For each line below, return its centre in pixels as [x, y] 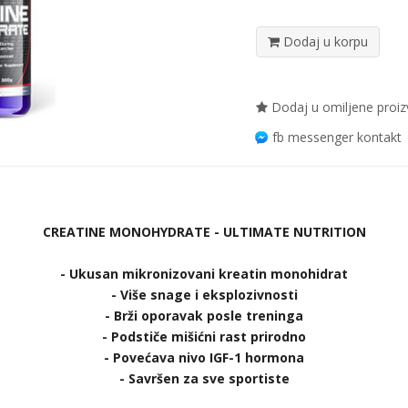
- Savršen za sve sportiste [204, 378]
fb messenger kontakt [337, 137]
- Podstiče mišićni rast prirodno [204, 337]
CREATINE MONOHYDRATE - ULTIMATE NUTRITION [204, 232]
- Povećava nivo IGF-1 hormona [204, 357]
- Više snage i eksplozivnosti [204, 295]
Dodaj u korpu [324, 41]
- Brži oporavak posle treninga [204, 316]
